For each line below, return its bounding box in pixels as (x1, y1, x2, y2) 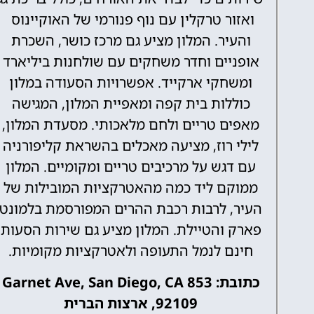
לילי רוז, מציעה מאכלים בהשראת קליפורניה (3, 136, 259, 156)
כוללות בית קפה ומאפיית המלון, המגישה (11, 94, 250, 114)
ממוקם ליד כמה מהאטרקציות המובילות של (4, 178, 259, 198)
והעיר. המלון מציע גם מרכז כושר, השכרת (11, 31, 251, 50)
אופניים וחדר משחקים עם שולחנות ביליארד (2, 52, 259, 71)
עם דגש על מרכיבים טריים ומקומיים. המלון (6, 157, 257, 177)
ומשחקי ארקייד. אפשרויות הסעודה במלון (9, 73, 253, 93)
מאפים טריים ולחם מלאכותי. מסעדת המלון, (2, 115, 260, 135)
